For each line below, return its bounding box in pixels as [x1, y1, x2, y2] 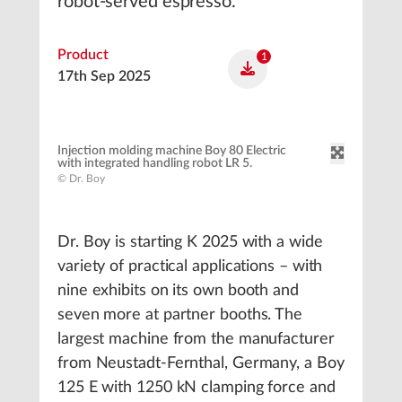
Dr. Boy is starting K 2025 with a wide [57, 234, 323, 250]
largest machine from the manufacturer [57, 331, 335, 347]
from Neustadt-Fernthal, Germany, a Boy [57, 355, 345, 371]
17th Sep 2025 [57, 69, 151, 83]
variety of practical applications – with [57, 258, 323, 275]
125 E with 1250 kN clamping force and [57, 380, 336, 396]
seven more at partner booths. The [57, 307, 303, 323]
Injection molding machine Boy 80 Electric [57, 144, 286, 157]
